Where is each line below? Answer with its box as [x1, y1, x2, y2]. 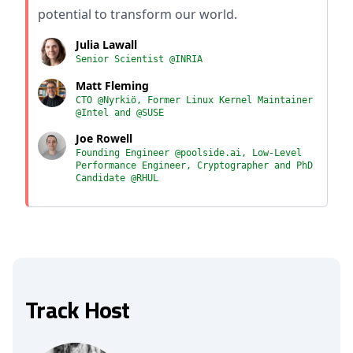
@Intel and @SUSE [76, 107, 164, 118]
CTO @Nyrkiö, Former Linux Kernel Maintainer [76, 95, 313, 106]
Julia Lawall [76, 37, 137, 52]
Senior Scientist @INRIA [76, 54, 203, 65]
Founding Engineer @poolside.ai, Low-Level [76, 147, 302, 158]
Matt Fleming [76, 78, 149, 93]
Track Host [25, 292, 130, 328]
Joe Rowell [76, 131, 132, 146]
